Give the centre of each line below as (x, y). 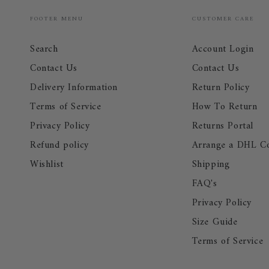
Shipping (211, 165)
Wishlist (47, 165)
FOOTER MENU (57, 19)
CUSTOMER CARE (223, 19)
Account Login (223, 50)
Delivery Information (74, 88)
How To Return (225, 107)
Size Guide (215, 222)
